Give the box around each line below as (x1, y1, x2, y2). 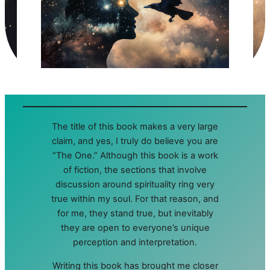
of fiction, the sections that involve (63, 165, 207, 176)
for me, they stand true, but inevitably (57, 208, 213, 219)
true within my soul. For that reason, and (51, 193, 219, 205)
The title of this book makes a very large (52, 121, 218, 133)
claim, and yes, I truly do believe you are (52, 136, 218, 147)
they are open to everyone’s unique (60, 222, 210, 234)
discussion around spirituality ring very (55, 179, 215, 190)
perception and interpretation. (73, 237, 197, 248)
